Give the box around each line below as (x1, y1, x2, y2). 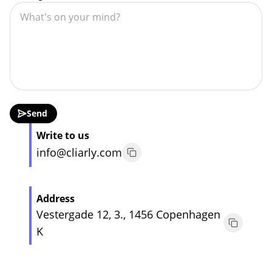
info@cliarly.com (36, 145, 122, 160)
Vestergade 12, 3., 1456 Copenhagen (36, 207, 220, 222)
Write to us (36, 129, 89, 142)
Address (36, 192, 75, 205)
